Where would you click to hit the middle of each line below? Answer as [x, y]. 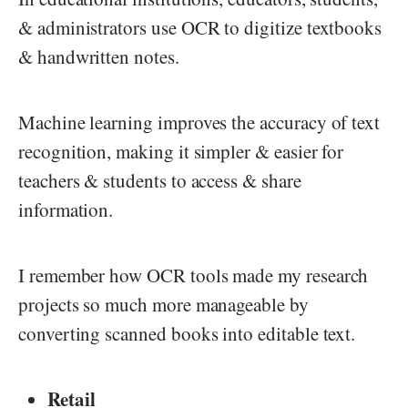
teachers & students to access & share [160, 181]
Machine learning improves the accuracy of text [199, 122]
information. [69, 210]
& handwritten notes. [99, 57]
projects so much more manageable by [163, 305]
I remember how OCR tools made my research [194, 275]
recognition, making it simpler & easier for [181, 152]
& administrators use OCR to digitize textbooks [200, 28]
